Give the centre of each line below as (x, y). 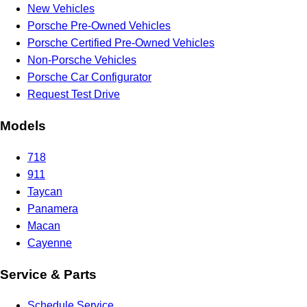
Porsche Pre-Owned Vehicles (99, 26)
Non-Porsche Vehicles (82, 60)
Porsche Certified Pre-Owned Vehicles (121, 43)
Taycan (45, 191)
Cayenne (50, 243)
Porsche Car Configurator (89, 77)
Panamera (53, 208)
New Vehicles (61, 9)
